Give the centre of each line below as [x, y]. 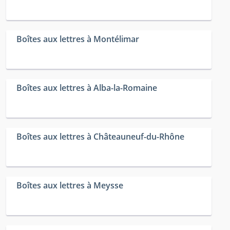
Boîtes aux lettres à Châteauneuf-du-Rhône [100, 137]
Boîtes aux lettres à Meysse [70, 186]
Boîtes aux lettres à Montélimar [78, 39]
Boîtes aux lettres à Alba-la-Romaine [87, 88]
